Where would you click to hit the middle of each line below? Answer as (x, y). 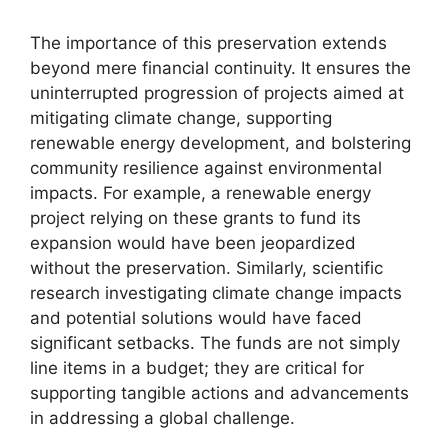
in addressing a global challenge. (162, 418)
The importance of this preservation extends (208, 43)
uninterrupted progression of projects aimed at (217, 93)
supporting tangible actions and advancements (219, 393)
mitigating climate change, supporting (181, 118)
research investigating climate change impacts (216, 293)
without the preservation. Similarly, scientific (206, 268)
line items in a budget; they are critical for (197, 368)
